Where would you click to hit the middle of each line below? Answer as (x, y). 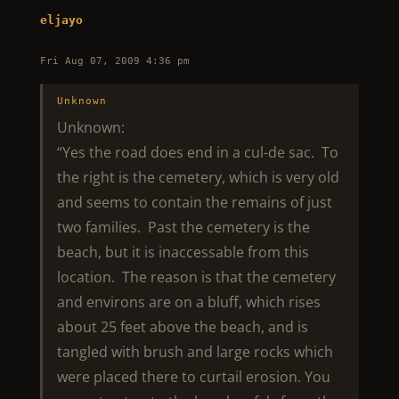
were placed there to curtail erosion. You (193, 377)
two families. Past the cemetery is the (183, 227)
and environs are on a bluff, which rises (188, 302)
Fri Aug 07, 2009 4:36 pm (114, 61)
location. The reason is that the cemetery (196, 277)
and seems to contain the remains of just (194, 202)
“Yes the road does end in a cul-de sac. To (197, 152)
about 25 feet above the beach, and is (182, 327)
